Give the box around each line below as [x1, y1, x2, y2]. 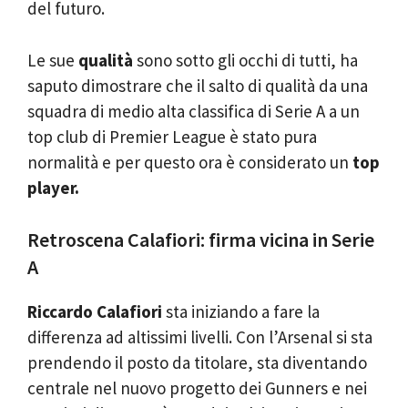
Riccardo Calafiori [27, 301, 162, 322]
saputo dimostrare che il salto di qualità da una [27, 74, 368, 97]
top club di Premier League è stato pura [27, 125, 317, 148]
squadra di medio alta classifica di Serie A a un [27, 99, 360, 122]
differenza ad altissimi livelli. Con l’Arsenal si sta [27, 326, 372, 348]
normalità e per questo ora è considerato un [27, 150, 349, 173]
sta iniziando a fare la [162, 301, 320, 322]
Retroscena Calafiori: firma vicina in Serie [27, 227, 374, 252]
